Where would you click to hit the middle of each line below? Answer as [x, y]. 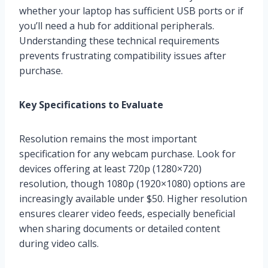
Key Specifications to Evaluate [91, 105]
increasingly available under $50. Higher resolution [133, 199]
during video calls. [59, 244]
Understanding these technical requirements [119, 41]
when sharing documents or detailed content [120, 229]
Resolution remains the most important [108, 139]
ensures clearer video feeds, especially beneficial [127, 214]
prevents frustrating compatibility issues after [123, 56]
